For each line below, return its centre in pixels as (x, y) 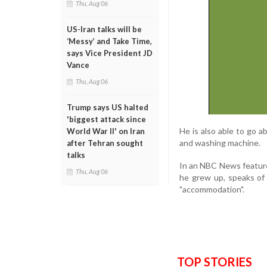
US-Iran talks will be (104, 29)
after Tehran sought (105, 143)
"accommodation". (213, 189)
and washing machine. (220, 142)
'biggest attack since (106, 119)
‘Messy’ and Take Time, (109, 41)
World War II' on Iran (106, 131)
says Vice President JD (110, 53)
